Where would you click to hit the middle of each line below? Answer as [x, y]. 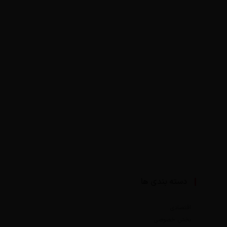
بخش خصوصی [172, 220]
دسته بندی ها [164, 182]
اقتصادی [180, 208]
